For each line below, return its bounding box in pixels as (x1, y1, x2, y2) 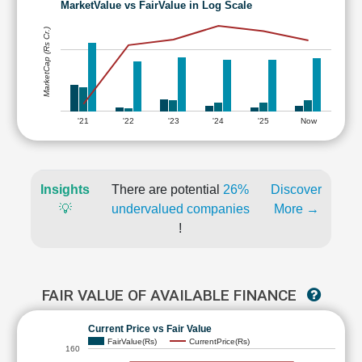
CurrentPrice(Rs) (189, 336, 250, 346)
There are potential (112, 183, 223, 196)
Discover (271, 183, 322, 196)
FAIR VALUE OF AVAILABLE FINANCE (41, 286, 301, 305)
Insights (40, 183, 90, 196)
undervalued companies (111, 202, 250, 216)
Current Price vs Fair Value (88, 322, 212, 335)
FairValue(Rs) (107, 336, 157, 346)
